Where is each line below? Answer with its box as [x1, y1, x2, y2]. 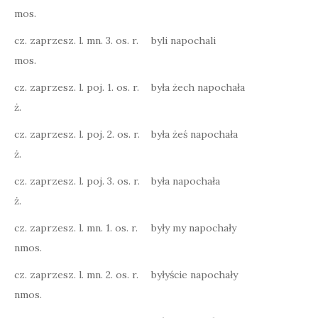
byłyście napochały [151, 268, 238, 281]
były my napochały [151, 221, 236, 234]
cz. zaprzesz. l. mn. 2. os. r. [14, 268, 138, 281]
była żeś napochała [151, 128, 238, 141]
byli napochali [151, 34, 216, 47]
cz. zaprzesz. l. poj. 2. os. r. [14, 128, 140, 141]
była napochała [151, 175, 220, 187]
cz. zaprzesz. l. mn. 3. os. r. [14, 34, 138, 47]
